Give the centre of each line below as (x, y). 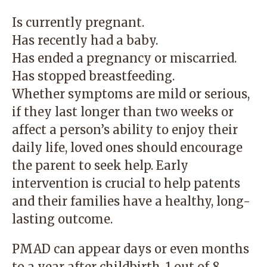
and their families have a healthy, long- (131, 201)
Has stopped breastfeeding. (93, 76)
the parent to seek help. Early (100, 165)
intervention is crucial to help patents (126, 183)
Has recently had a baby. (85, 40)
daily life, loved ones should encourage (127, 148)
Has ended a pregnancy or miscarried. (124, 58)
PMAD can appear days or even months (131, 249)
